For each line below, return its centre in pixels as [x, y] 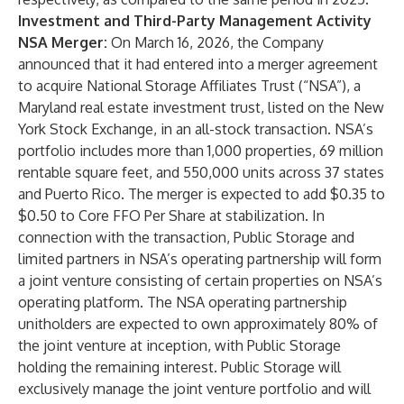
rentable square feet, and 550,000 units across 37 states [201, 172]
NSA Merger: [64, 42]
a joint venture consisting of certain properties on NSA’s [200, 280]
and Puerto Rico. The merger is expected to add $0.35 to [202, 194]
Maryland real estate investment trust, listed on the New [201, 107]
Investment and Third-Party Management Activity [195, 21]
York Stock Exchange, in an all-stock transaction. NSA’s [196, 129]
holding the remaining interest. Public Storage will [179, 367]
